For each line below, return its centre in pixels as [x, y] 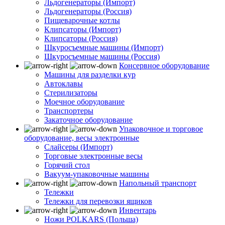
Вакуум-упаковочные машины [97, 174]
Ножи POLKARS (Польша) [91, 219]
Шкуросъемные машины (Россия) [102, 56]
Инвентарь [138, 210]
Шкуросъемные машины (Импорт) [104, 47]
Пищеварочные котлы [82, 20]
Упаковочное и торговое [161, 129]
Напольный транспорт [158, 183]
